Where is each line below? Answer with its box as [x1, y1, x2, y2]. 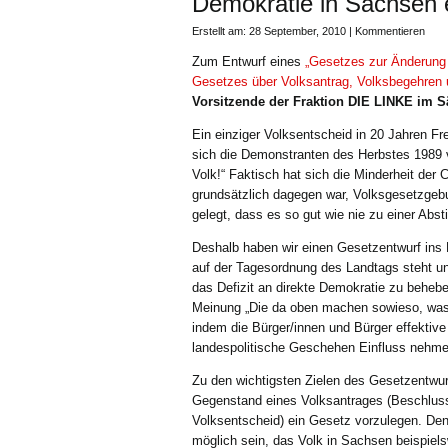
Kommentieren [355, 25, 425, 37]
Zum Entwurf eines [192, 54, 301, 69]
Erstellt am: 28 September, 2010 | [192, 25, 355, 37]
